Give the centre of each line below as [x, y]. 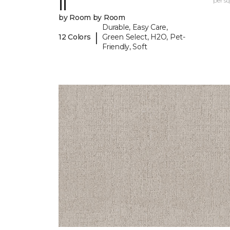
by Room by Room [92, 18]
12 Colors [75, 37]
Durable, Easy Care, [135, 27]
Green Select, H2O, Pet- [144, 37]
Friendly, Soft [125, 47]
